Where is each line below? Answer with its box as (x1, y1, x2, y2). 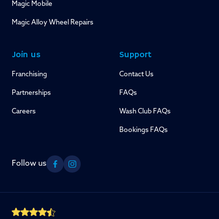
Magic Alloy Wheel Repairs (12, 19, 93, 26)
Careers (12, 108, 36, 115)
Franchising (12, 71, 47, 78)
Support (119, 49, 152, 60)
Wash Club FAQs (119, 108, 171, 115)
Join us (12, 49, 41, 60)
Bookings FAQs (119, 127, 168, 134)
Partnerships (12, 89, 51, 97)
